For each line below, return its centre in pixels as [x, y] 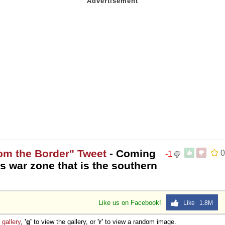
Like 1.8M [196, 203]
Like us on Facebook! [131, 202]
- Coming [131, 153]
